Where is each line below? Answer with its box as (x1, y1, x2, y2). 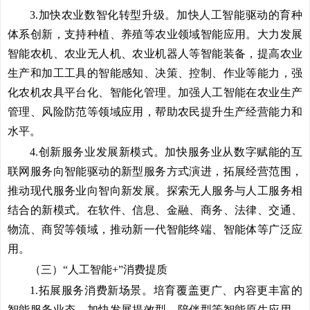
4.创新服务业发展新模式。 (30, 146, 165, 158)
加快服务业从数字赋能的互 (165, 146, 303, 158)
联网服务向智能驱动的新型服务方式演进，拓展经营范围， (8, 165, 302, 177)
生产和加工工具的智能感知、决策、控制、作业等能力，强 (8, 67, 302, 79)
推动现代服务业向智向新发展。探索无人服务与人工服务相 (8, 185, 302, 197)
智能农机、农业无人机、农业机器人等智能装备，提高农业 (8, 48, 302, 60)
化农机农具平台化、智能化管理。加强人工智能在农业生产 (8, 86, 302, 98)
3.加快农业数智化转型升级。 (30, 9, 176, 21)
